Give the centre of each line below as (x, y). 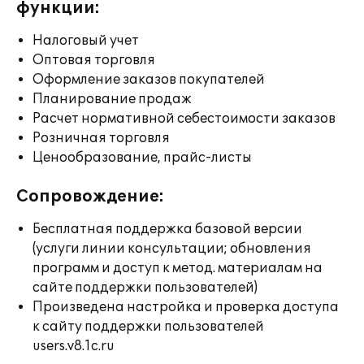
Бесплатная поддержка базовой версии (167, 229)
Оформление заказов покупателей (149, 80)
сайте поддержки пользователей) (145, 288)
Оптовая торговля (94, 60)
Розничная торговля (101, 138)
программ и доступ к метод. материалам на (178, 268)
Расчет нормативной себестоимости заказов (184, 119)
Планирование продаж (112, 99)
